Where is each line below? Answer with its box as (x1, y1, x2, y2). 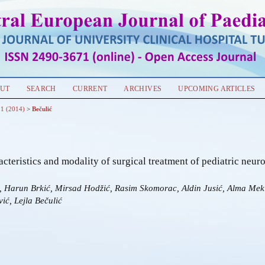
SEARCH (26, 85, 56, 93)
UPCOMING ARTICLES (178, 85, 256, 93)
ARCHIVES (124, 85, 162, 93)
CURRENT (72, 85, 108, 93)
